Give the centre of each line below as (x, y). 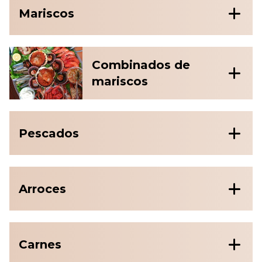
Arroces (42, 189)
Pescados (49, 133)
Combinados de (141, 65)
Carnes (40, 244)
